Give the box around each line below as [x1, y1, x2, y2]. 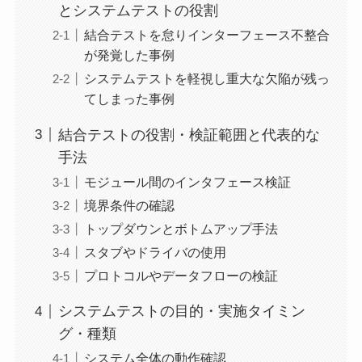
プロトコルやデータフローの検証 [83, 267, 278, 283]
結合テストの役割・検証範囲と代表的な [57, 126, 320, 143]
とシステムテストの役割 [57, 2, 218, 19]
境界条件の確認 [83, 197, 175, 213]
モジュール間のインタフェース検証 [83, 174, 291, 189]
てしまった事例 [83, 91, 175, 107]
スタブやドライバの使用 [83, 244, 226, 259]
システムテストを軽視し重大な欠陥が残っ [83, 71, 330, 86]
